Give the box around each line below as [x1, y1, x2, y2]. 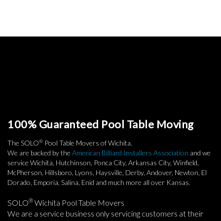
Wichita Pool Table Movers [33, 198, 124, 208]
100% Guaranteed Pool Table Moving [7, 117, 194, 131]
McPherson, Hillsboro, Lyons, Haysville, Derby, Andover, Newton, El [7, 168, 207, 177]
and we [188, 148, 211, 157]
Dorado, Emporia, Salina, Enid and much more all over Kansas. [7, 178, 190, 187]
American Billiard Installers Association [72, 148, 188, 157]
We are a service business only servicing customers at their [7, 209, 203, 219]
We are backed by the [7, 148, 72, 157]
